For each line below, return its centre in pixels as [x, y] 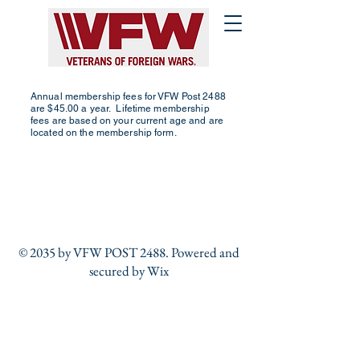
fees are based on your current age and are [127, 121]
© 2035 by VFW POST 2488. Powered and [129, 252]
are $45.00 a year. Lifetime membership [120, 108]
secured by [117, 271]
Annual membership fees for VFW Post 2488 [128, 96]
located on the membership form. [104, 133]
